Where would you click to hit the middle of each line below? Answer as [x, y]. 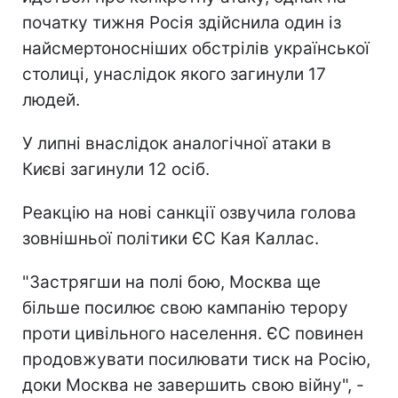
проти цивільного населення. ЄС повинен [193, 333]
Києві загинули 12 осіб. [116, 169]
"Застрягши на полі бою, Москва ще [171, 282]
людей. [51, 99]
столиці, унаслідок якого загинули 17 [174, 74]
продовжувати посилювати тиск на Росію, [196, 359]
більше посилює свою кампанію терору [185, 307]
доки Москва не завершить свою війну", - [193, 385]
